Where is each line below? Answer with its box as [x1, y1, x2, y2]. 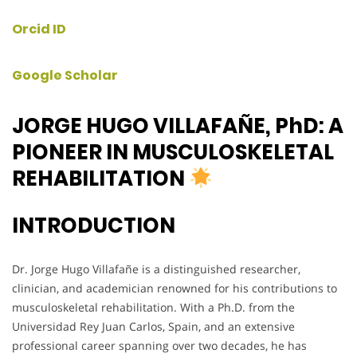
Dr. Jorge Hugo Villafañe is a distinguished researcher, [12, 261, 300, 277]
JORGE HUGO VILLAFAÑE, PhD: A [12, 111, 343, 140]
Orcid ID [12, 20, 66, 39]
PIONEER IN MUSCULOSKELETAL [12, 137, 334, 167]
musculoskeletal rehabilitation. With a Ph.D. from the [12, 299, 295, 315]
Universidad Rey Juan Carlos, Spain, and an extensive [12, 318, 295, 334]
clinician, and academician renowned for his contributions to [12, 280, 337, 296]
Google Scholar [12, 65, 118, 84]
